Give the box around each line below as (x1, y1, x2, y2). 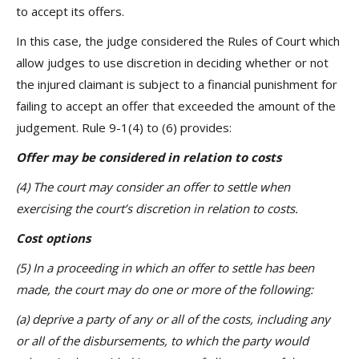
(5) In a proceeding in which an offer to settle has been (16, 260, 314, 276)
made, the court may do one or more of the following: (16, 281, 313, 297)
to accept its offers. (16, 3, 124, 19)
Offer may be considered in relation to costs (16, 149, 281, 165)
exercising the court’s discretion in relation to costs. (16, 200, 298, 216)
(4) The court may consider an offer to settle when (16, 179, 290, 195)
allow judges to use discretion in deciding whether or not (16, 54, 329, 71)
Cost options (16, 230, 91, 246)
